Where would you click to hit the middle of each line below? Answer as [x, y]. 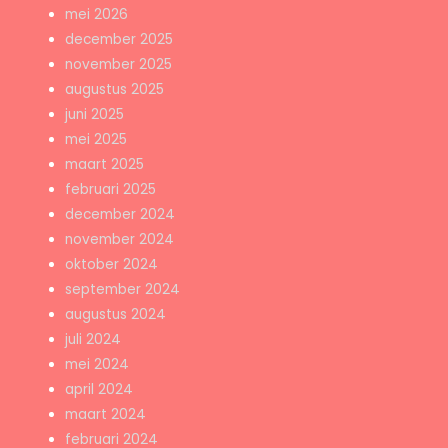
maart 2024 [106, 415]
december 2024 [120, 215]
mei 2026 [97, 15]
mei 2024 [97, 365]
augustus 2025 [115, 90]
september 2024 [123, 290]
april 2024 [99, 390]
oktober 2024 [112, 265]
